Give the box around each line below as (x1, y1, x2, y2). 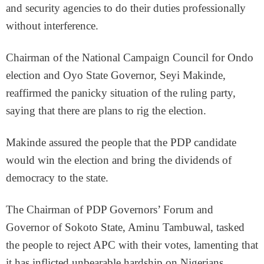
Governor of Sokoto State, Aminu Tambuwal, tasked (6, 221, 245, 234)
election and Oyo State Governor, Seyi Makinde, (6, 69, 226, 82)
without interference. (6, 19, 98, 32)
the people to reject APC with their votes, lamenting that (6, 239, 258, 252)
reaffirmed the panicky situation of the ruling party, (6, 87, 236, 100)
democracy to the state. (6, 171, 108, 184)
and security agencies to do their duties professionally (6, 2, 246, 15)
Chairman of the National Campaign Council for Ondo (6, 51, 253, 64)
